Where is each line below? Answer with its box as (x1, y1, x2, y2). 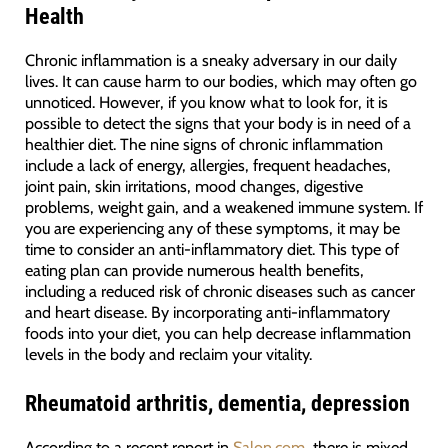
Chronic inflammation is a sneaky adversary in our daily (24, 50, 397, 71)
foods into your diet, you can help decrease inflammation (24, 323, 411, 344)
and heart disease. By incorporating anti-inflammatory (24, 302, 390, 323)
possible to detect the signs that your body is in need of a (24, 113, 411, 134)
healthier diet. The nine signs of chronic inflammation (24, 134, 383, 155)
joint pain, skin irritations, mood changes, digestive (24, 176, 363, 197)
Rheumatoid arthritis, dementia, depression (24, 390, 410, 416)
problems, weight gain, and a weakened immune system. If (24, 197, 423, 218)
